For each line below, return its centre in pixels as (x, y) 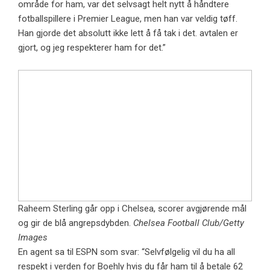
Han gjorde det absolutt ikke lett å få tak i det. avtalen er (128, 33)
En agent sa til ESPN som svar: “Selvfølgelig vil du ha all (127, 252)
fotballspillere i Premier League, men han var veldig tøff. (128, 18)
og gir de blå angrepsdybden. (76, 223)
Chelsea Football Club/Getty (189, 223)
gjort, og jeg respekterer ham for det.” (92, 47)
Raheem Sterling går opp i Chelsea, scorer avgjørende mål (132, 208)
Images (33, 237)
